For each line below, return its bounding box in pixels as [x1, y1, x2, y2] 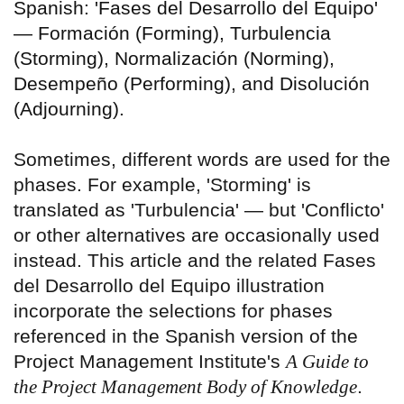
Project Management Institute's [14, 351, 286, 372]
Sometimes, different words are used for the [14, 149, 390, 170]
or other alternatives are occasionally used [14, 225, 380, 246]
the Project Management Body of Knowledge [14, 376, 357, 399]
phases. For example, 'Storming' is [14, 174, 311, 196]
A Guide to [286, 351, 369, 373]
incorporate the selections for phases [14, 300, 333, 322]
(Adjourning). [14, 98, 124, 120]
